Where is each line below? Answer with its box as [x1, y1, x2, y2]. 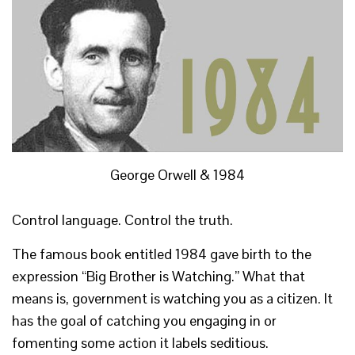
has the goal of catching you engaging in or [12, 311, 277, 330]
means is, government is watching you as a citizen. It [12, 289, 333, 308]
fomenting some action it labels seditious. [12, 334, 269, 353]
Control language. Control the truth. [12, 211, 233, 230]
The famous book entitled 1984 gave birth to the [12, 245, 311, 264]
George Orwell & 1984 [110, 165, 245, 184]
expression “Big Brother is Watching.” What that [12, 267, 305, 286]
